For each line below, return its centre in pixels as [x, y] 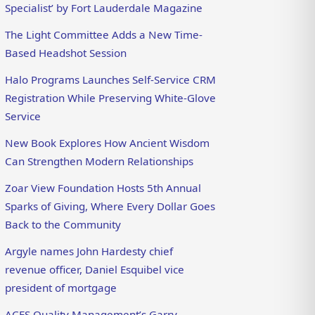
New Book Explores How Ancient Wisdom [108, 142]
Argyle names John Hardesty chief [89, 251]
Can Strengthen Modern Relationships [99, 161]
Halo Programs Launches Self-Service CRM [111, 79]
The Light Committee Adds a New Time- [104, 34]
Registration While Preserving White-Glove [111, 97]
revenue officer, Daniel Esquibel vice [95, 270]
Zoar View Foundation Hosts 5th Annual [103, 188]
